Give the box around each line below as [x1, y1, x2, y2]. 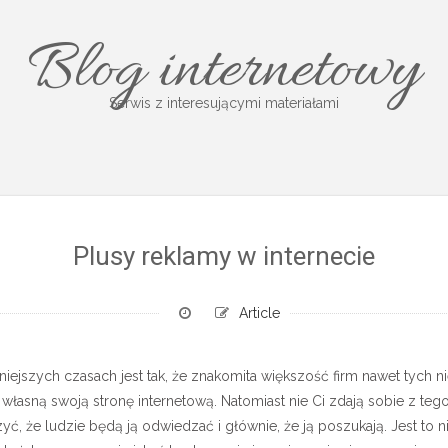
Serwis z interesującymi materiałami [109, 95, 339, 111]
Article [238, 305, 280, 321]
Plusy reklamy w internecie [73, 241, 375, 271]
